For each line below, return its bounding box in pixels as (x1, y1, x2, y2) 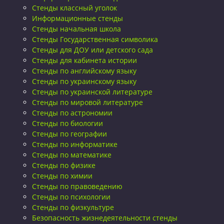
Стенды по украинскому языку (32, 76, 136, 86)
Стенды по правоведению (32, 181, 122, 191)
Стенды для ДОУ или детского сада (32, 45, 153, 54)
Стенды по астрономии (32, 108, 112, 117)
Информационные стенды (32, 13, 123, 23)
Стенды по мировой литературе (32, 97, 143, 107)
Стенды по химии (32, 171, 92, 180)
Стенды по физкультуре (32, 202, 114, 212)
